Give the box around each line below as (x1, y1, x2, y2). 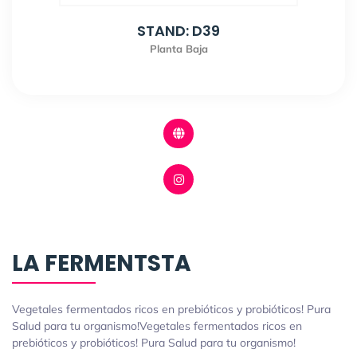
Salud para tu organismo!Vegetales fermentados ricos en (12, 318, 302, 333)
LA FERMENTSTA (12, 247, 191, 279)
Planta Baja (149, 41, 208, 55)
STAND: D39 (137, 20, 220, 41)
